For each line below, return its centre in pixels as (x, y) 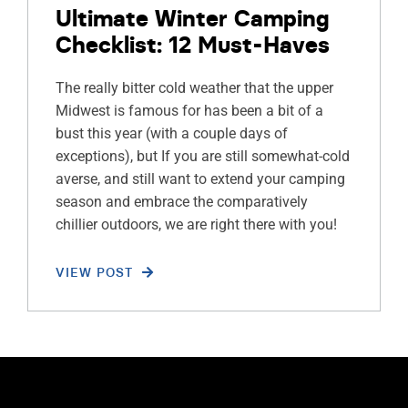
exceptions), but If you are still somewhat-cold (202, 156)
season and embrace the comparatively (181, 201)
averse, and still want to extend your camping (200, 178)
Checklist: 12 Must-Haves (192, 44)
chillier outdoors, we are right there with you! (196, 224)
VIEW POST (94, 272)
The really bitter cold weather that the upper (194, 87)
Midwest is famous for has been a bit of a (189, 110)
